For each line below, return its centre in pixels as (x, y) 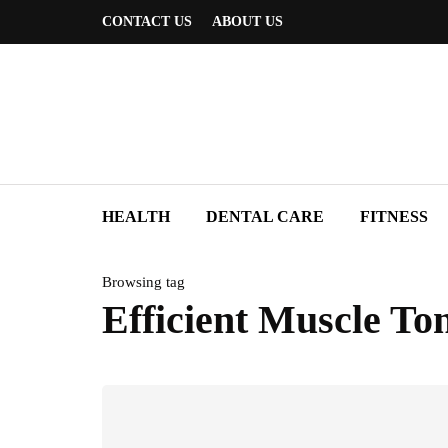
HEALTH (136, 216)
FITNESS (394, 216)
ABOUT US (247, 21)
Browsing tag (143, 282)
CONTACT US (147, 21)
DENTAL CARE (265, 216)
